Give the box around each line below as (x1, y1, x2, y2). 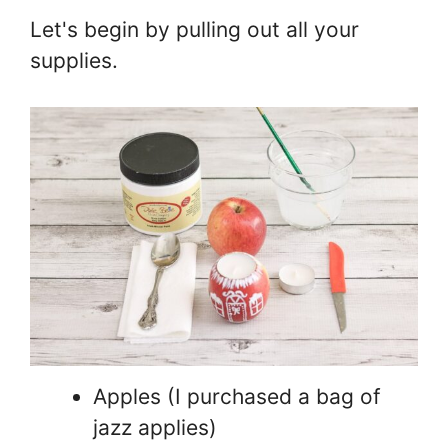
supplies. (30, 47, 118, 73)
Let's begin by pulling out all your (30, 16, 359, 42)
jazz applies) (93, 415, 217, 441)
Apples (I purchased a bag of (93, 384, 381, 410)
